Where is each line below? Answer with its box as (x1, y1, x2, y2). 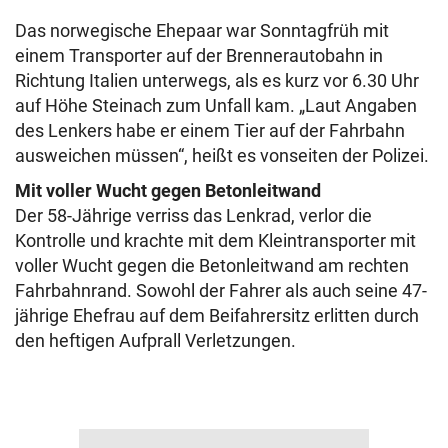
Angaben (345, 95, 417, 116)
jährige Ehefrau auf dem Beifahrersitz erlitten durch (15, 305, 419, 326)
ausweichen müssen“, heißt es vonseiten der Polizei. (15, 145, 429, 166)
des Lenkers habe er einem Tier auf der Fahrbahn (15, 120, 405, 141)
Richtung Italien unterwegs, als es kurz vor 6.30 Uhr (15, 70, 419, 91)
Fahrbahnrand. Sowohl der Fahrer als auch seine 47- (15, 280, 427, 301)
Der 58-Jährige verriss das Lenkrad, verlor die (15, 205, 372, 226)
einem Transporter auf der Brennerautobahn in (15, 45, 383, 66)
